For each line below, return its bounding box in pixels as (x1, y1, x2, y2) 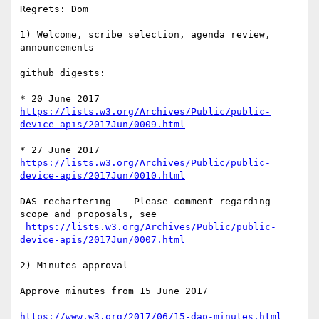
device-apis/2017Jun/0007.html (20, 234, 185, 246)
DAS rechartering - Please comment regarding (20, 196, 271, 207)
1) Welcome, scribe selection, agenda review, (20, 29, 271, 41)
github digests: (20, 68, 105, 79)
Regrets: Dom (20, 4, 88, 15)
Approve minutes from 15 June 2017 (20, 286, 208, 297)
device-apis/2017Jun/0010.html (20, 170, 185, 182)
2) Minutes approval (20, 260, 128, 271)
